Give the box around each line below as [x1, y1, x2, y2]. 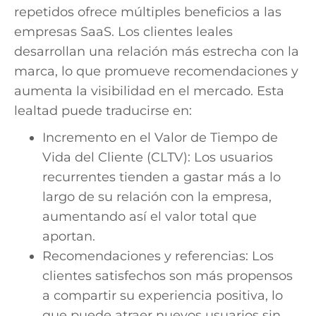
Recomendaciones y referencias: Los [42, 248, 274, 264]
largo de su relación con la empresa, [42, 188, 272, 205]
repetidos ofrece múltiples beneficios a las [14, 4, 281, 20]
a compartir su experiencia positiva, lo [42, 287, 283, 303]
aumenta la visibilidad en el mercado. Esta [14, 83, 284, 99]
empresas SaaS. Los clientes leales [14, 23, 233, 39]
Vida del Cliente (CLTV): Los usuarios [42, 149, 273, 165]
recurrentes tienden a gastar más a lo [42, 169, 281, 185]
